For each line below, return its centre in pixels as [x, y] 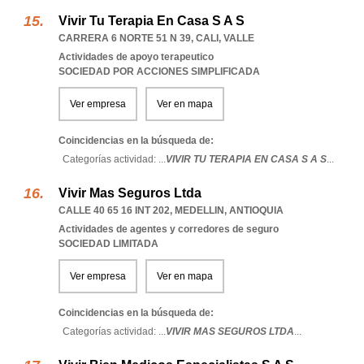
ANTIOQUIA [256, 210]
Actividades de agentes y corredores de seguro [169, 229]
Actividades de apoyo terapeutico [136, 57]
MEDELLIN [199, 210]
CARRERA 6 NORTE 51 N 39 [125, 38]
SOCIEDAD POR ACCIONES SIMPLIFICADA [159, 71]
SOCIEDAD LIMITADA [108, 244]
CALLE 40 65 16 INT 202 [114, 210]
